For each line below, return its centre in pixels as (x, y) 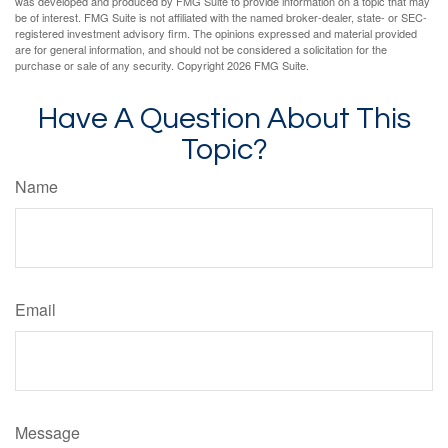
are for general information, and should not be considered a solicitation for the (201, 49)
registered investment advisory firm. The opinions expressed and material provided (216, 33)
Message (47, 433)
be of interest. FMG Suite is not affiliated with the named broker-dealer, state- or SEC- (221, 17)
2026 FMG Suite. (268, 65)
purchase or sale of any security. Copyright (121, 65)
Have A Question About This (224, 119)
